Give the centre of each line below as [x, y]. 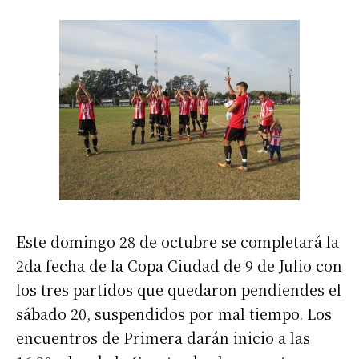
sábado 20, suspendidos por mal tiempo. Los [174, 314]
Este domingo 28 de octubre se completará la [177, 242]
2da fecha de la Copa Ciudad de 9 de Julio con [179, 266]
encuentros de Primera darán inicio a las [163, 338]
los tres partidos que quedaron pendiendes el [179, 290]
